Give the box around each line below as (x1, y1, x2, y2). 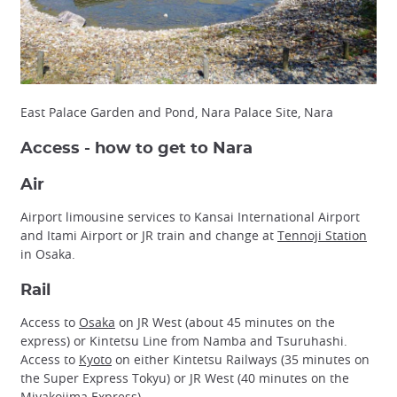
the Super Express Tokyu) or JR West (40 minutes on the (20, 369, 349, 386)
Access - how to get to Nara (20, 139, 253, 157)
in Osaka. (20, 245, 75, 262)
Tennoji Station (277, 226, 367, 244)
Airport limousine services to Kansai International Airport (20, 207, 360, 225)
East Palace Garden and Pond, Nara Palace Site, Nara (20, 103, 333, 121)
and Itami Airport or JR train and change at (20, 226, 277, 244)
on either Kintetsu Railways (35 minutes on (112, 350, 370, 368)
